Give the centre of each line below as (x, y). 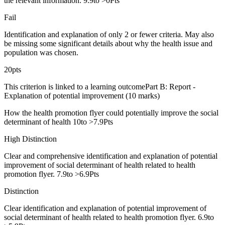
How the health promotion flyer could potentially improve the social (111, 113)
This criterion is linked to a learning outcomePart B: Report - (100, 86)
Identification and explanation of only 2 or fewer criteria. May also (109, 34)
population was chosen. (41, 52)
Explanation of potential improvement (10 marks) (82, 95)
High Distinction (30, 139)
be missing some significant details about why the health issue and (108, 43)
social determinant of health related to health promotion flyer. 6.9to (109, 217)
